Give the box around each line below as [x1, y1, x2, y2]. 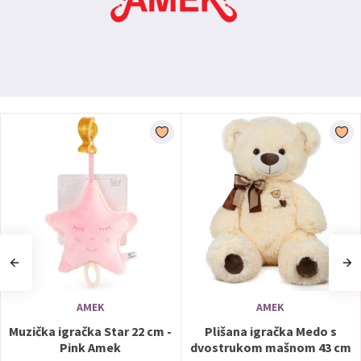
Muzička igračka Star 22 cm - [9, 323, 172, 339]
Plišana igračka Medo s [204, 323, 337, 339]
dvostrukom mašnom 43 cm [189, 339, 351, 355]
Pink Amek [60, 339, 122, 355]
